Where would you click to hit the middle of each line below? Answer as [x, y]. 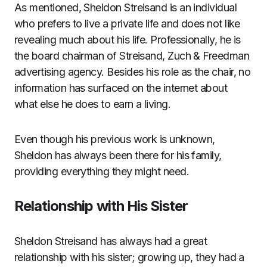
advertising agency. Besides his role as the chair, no [133, 72]
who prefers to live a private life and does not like [127, 24]
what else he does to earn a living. [93, 104]
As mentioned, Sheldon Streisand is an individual [126, 7]
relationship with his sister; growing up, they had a [129, 257]
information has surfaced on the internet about [121, 88]
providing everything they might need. [102, 171]
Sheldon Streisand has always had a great [111, 241]
